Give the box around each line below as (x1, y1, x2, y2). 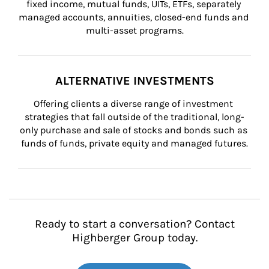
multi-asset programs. (85, 25, 184, 36)
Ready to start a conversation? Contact (34, 217, 235, 231)
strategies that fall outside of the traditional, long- (25, 111, 244, 122)
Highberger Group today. (71, 231, 198, 244)
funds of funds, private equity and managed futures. (21, 138, 248, 149)
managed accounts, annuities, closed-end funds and (18, 11, 251, 23)
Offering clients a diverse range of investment (34, 98, 235, 109)
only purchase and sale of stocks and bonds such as (19, 124, 250, 136)
